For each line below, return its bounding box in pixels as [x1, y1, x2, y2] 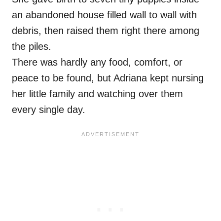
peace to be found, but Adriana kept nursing [12, 73, 204, 84]
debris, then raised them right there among [12, 25, 199, 37]
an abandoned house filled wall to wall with [12, 9, 197, 21]
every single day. [12, 104, 85, 115]
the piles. [12, 41, 51, 52]
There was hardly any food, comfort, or [12, 57, 183, 68]
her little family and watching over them [12, 88, 183, 100]
